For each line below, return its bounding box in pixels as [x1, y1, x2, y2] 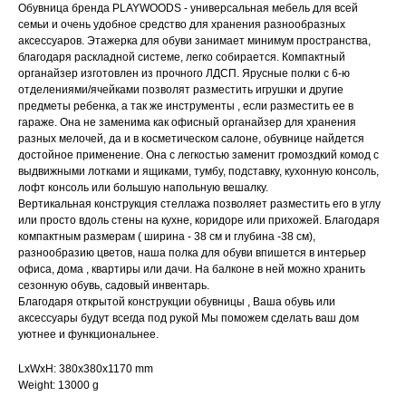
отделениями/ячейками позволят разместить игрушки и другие [18, 83, 343, 97]
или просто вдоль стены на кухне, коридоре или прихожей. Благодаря [18, 214, 380, 227]
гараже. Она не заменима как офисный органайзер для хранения [18, 116, 356, 130]
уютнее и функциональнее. [18, 328, 159, 342]
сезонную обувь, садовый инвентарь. [18, 279, 209, 293]
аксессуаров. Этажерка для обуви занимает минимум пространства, [18, 34, 371, 48]
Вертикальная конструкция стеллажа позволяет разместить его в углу [18, 198, 381, 211]
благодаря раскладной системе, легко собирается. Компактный [18, 51, 345, 64]
